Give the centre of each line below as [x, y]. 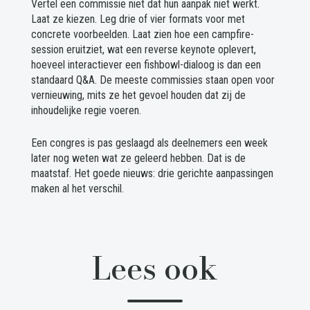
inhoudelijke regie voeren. [86, 111]
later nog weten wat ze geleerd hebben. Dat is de [138, 158]
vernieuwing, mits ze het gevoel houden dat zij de [138, 95]
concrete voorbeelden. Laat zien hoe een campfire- [142, 35]
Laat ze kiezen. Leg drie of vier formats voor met [138, 19]
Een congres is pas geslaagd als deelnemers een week [149, 143]
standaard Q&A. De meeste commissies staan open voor [153, 80]
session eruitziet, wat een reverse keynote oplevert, [143, 50]
